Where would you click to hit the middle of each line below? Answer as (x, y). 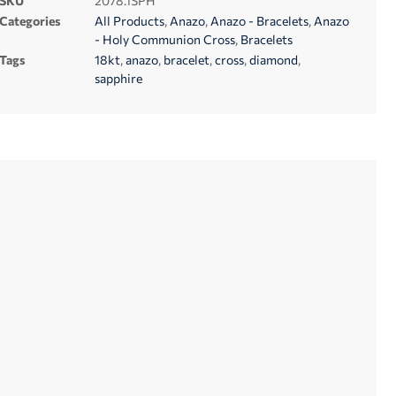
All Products (129, 21)
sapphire (118, 78)
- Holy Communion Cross (164, 39)
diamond (273, 60)
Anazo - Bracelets (259, 21)
